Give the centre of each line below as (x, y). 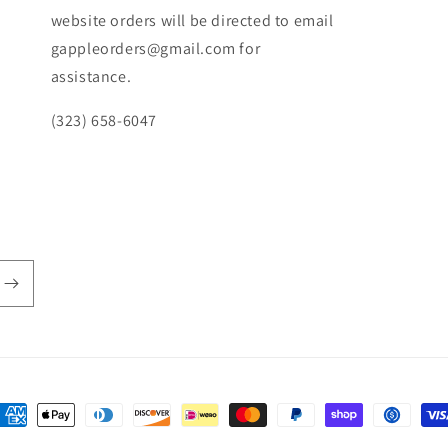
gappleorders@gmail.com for (155, 48)
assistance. (91, 76)
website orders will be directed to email (192, 20)
